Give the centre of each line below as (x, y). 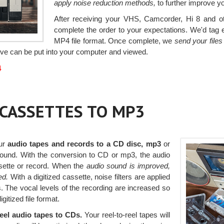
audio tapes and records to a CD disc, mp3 (84, 143)
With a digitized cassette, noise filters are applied (89, 176)
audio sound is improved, (128, 165)
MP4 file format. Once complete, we (114, 41)
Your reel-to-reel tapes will (126, 214)
